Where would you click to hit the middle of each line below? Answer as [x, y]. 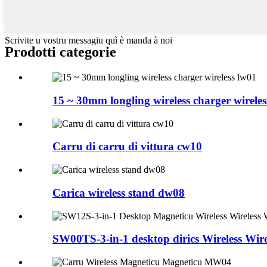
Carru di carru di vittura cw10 [127, 147]
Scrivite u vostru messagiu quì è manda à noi [89, 40]
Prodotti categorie [60, 52]
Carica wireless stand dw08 [119, 193]
